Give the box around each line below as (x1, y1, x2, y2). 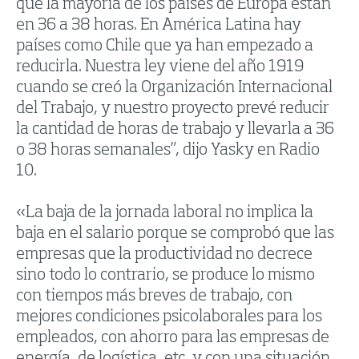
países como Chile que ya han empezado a (16, 38, 313, 55)
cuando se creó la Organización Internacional (16, 80, 333, 97)
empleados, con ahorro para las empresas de (16, 330, 329, 347)
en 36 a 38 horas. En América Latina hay (16, 18, 301, 34)
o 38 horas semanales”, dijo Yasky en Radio (16, 143, 320, 159)
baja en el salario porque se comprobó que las (16, 226, 334, 243)
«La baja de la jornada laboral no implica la (16, 205, 313, 222)
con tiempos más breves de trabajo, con (16, 288, 292, 305)
